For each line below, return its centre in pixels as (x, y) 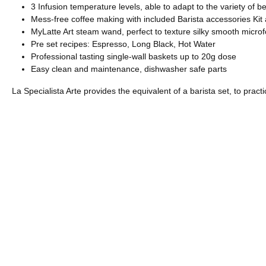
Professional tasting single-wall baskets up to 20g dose (134, 57)
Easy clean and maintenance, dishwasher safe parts (129, 69)
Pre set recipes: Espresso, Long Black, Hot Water (123, 44)
